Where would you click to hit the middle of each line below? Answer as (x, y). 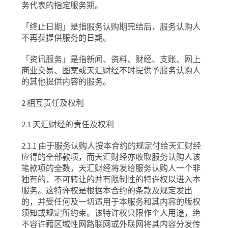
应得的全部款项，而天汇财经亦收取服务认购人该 (111, 157)
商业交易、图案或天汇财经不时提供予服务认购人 (111, 70)
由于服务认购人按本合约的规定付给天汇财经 (120, 146)
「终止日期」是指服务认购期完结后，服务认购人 (111, 26)
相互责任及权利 (56, 103)
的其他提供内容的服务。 (66, 81)
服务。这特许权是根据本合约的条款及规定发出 (107, 190)
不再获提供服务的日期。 (66, 38)
